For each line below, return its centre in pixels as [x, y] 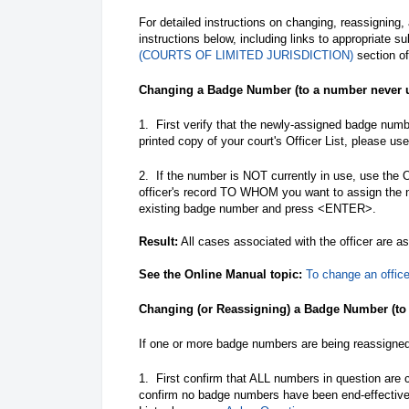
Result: [158, 241]
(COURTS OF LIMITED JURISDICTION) [246, 55]
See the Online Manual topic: [220, 274]
